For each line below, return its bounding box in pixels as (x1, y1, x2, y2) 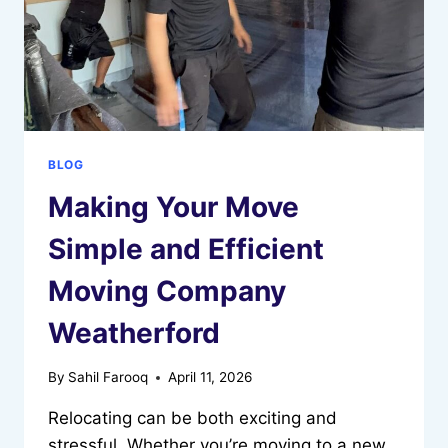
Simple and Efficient (48, 231, 324, 266)
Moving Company (48, 273, 286, 308)
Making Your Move (48, 189, 299, 224)
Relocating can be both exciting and (48, 408, 337, 429)
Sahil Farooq (68, 369, 149, 386)
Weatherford (48, 315, 220, 350)
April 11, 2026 (168, 369, 253, 386)
